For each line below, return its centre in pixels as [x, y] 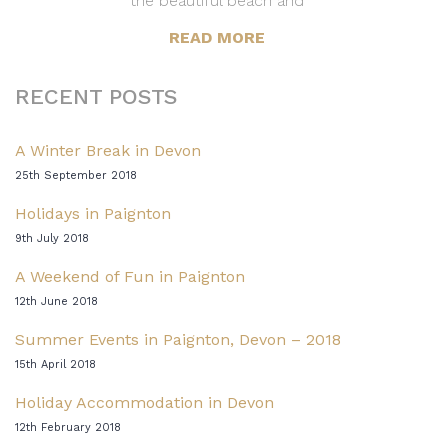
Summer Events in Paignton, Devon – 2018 [178, 340]
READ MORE [216, 38]
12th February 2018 [68, 428]
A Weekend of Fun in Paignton [130, 277]
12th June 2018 [56, 302]
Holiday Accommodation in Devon [144, 403]
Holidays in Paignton [93, 214]
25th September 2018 [76, 176]
